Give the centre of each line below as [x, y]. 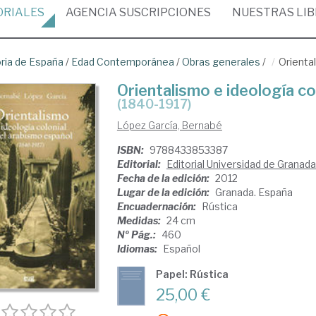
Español [181, 249]
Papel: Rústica [192, 274]
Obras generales [221, 62]
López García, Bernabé [169, 125]
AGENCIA [91, 12]
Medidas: [140, 220]
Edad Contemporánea [123, 62]
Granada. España [254, 192]
